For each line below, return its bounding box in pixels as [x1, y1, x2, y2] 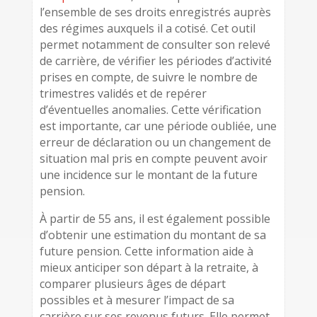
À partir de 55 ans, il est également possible [39, 211, 270, 226]
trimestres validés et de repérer [39, 86, 207, 101]
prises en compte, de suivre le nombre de [39, 69, 258, 85]
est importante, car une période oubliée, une [39, 118, 277, 134]
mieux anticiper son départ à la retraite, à [39, 260, 258, 275]
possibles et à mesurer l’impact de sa [39, 292, 234, 308]
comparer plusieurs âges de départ [39, 276, 226, 292]
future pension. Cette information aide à [39, 243, 253, 259]
